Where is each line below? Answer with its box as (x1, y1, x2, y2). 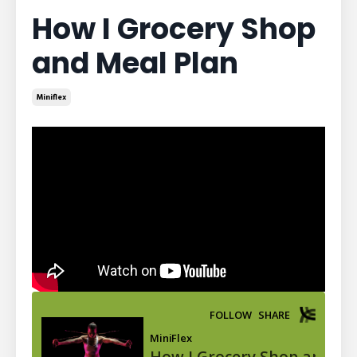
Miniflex (37, 90, 66, 104)
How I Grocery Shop (32, 8, 316, 49)
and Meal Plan (32, 42, 238, 84)
